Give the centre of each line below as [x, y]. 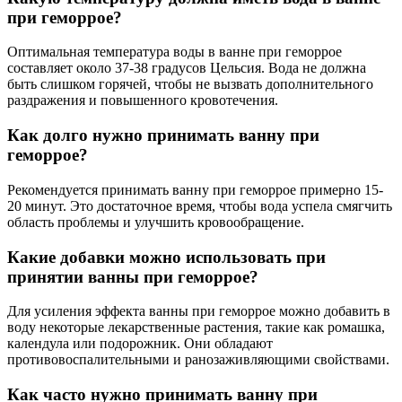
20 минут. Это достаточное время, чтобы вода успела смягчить [200, 205]
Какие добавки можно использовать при [166, 257]
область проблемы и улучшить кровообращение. [156, 222]
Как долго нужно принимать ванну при [163, 135]
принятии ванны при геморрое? [133, 276]
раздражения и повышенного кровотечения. [143, 100]
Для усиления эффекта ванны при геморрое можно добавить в [199, 311]
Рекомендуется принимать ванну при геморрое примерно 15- [195, 189]
